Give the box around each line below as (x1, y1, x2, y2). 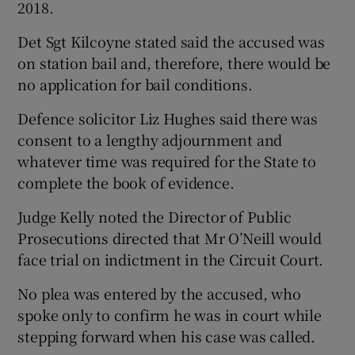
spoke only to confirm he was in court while (17, 303, 322, 325)
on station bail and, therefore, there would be (17, 52, 331, 73)
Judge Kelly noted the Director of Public (17, 205, 292, 227)
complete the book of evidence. (17, 171, 235, 193)
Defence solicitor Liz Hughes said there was (17, 107, 318, 128)
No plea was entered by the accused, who (17, 282, 301, 303)
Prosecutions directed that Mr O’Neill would (17, 227, 322, 248)
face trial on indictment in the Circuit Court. (17, 248, 324, 269)
